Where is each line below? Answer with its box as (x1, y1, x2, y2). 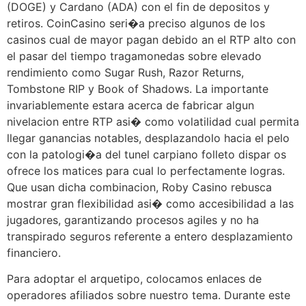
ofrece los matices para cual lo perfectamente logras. (7, 163, 285, 178)
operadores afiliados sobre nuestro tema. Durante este (7, 288, 290, 303)
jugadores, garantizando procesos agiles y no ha (7, 212, 259, 227)
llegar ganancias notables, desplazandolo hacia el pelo (7, 130, 290, 145)
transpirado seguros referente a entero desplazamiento (7, 229, 293, 243)
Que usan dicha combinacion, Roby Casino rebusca (7, 180, 272, 194)
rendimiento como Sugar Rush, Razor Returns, (7, 65, 244, 79)
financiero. (7, 245, 61, 260)
